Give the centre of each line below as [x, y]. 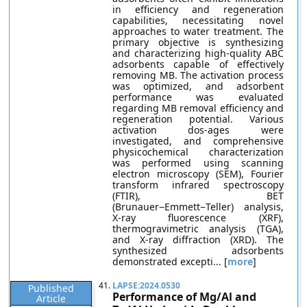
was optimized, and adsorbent [198, 86]
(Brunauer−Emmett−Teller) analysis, [198, 207]
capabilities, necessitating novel [198, 20]
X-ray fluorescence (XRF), [198, 218]
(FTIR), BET [198, 196]
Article [51, 298]
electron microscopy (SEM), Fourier [198, 174]
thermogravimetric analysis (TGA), [198, 229]
